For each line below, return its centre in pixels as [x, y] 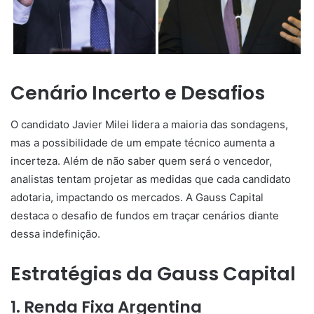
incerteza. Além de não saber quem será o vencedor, [141, 161]
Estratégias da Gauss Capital [153, 273]
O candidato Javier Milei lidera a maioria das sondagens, [149, 124]
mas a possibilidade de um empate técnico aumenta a [143, 142]
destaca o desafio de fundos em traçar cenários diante [145, 215]
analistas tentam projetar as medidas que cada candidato [151, 179]
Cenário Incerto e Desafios [138, 93]
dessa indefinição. [55, 233]
